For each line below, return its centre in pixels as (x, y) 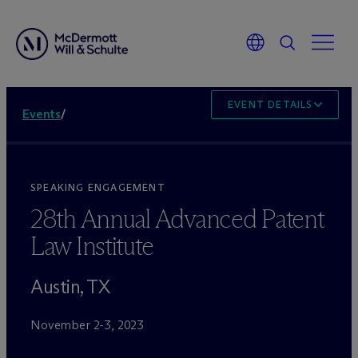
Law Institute (92, 246)
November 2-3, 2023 (88, 325)
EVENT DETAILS (270, 104)
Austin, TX (70, 286)
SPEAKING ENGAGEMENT (98, 187)
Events (42, 114)
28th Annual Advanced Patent (177, 219)
